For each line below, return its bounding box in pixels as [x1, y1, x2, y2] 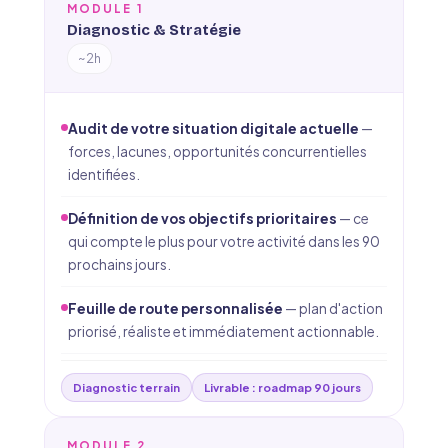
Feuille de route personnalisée [68, 300, 283, 317]
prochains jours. [68, 256, 171, 273]
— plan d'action [283, 300, 383, 317]
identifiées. [68, 166, 140, 183]
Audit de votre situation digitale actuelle [68, 120, 359, 137]
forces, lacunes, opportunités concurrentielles [68, 143, 367, 160]
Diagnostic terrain [73, 380, 180, 394]
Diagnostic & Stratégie [67, 21, 241, 39]
